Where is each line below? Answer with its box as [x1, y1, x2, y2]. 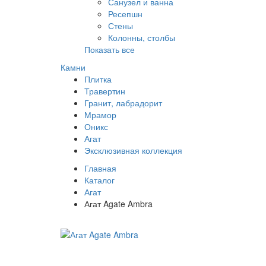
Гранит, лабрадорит [84, 97, 162, 109]
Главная [84, 162, 116, 175]
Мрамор [84, 109, 116, 121]
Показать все [84, 43, 135, 56]
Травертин [84, 85, 125, 97]
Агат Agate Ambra [84, 198, 153, 210]
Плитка [84, 73, 112, 85]
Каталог [84, 174, 115, 186]
